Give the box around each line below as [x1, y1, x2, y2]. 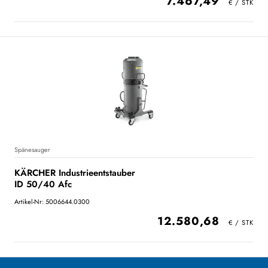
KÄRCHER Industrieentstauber [14, 166, 135, 179]
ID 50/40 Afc [14, 178, 72, 191]
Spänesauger [14, 145, 50, 154]
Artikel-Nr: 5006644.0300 [14, 197, 90, 206]
